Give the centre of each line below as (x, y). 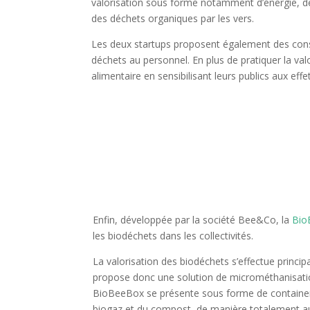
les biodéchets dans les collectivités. (175, 235)
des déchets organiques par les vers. (173, 18)
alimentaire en (125, 75)
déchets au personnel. (142, 60)
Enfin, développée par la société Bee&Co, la (193, 219)
